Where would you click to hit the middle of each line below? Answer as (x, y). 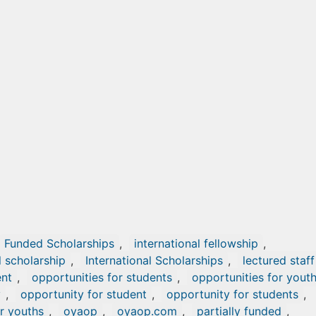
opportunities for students (102, 277)
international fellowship (196, 243)
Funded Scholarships (59, 243)
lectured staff (279, 260)
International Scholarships (154, 260)
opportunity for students (232, 294)
